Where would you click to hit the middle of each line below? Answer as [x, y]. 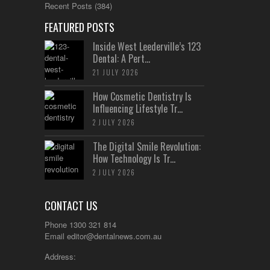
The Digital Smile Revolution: [147, 146]
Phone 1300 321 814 [80, 224]
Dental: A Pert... [121, 58]
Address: [60, 256]
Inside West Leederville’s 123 [147, 46]
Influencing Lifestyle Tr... [138, 108]
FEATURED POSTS [80, 27]
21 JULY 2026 [116, 72]
